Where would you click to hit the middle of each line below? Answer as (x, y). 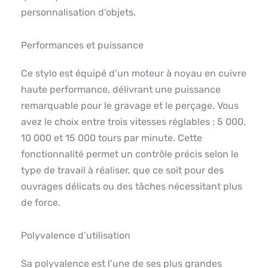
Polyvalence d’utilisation (76, 235)
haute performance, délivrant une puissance (121, 89)
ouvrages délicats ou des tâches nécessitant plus (132, 186)
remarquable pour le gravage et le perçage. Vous (130, 105)
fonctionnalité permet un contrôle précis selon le (130, 154)
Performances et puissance (82, 45)
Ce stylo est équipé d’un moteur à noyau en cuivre (134, 73)
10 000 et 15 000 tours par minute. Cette (112, 138)
